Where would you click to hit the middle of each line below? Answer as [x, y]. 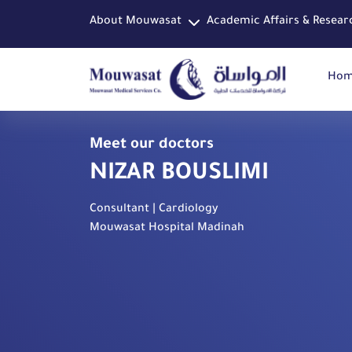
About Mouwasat [136, 22]
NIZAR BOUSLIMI [179, 174]
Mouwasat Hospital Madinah [167, 229]
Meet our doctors [152, 145]
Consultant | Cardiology [154, 210]
